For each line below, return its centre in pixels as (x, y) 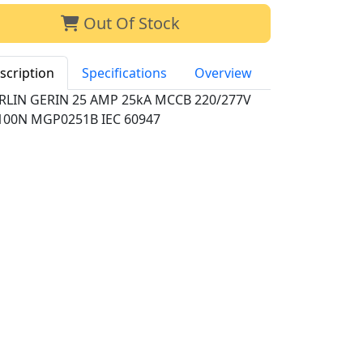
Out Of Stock (129, 23)
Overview (224, 73)
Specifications (125, 73)
